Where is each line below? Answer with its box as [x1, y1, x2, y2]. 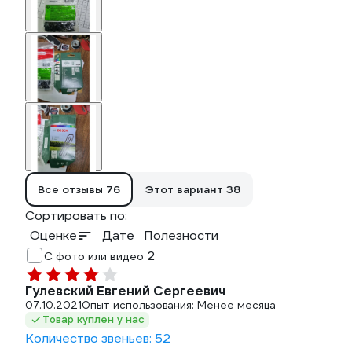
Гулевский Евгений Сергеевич [25, 283, 225, 299]
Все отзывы [38, 182, 106, 196]
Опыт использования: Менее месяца [82, 299, 276, 312]
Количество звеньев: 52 [25, 330, 170, 346]
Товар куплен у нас [42, 313, 145, 326]
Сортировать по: [25, 207, 127, 224]
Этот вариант [145, 182, 226, 196]
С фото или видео [44, 249, 147, 263]
